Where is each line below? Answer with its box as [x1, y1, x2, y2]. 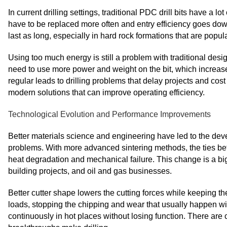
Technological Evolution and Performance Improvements [8, 110, 211, 119]
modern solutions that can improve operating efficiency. [8, 88, 205, 97]
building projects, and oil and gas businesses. [8, 167, 172, 175]
